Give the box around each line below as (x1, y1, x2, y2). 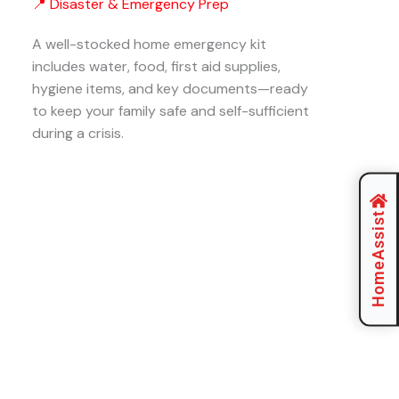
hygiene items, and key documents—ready (32, 79, 308, 98)
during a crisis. (32, 124, 124, 142)
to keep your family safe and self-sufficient (32, 102, 309, 120)
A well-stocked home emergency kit (32, 35, 266, 53)
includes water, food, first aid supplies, (32, 57, 281, 76)
